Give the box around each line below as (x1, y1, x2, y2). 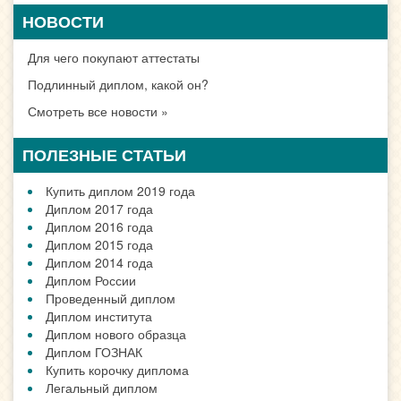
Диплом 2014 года (46, 253, 153, 272)
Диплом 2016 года (46, 218, 153, 236)
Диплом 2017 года (46, 200, 153, 218)
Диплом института (46, 307, 152, 326)
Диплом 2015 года (46, 235, 153, 254)
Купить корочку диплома (46, 361, 189, 380)
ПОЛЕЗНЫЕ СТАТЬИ (22, 143, 186, 167)
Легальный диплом (46, 379, 158, 397)
